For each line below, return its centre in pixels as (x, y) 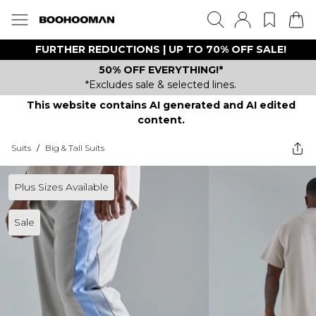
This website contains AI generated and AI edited (161, 105)
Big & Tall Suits (75, 148)
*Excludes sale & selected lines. (161, 85)
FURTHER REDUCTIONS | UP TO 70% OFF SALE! (161, 49)
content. (161, 120)
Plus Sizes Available (61, 187)
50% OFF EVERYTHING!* (161, 70)
